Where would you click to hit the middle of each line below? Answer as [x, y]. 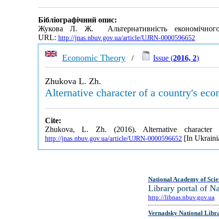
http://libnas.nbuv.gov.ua [181, 197]
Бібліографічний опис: [77, 20]
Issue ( [163, 58]
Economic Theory [94, 58]
